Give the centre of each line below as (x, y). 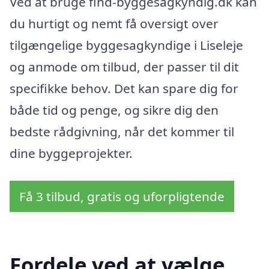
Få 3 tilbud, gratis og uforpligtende (122, 196)
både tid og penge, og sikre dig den (114, 110)
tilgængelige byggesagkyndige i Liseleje (126, 45)
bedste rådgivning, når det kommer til (122, 132)
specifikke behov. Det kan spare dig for (124, 89)
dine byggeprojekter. (71, 153)
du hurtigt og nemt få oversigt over (114, 24)
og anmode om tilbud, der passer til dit (124, 67)
